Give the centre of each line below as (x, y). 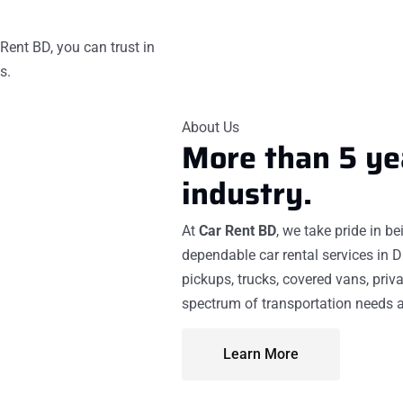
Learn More (261, 354)
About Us (210, 127)
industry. (247, 193)
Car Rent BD (236, 230)
